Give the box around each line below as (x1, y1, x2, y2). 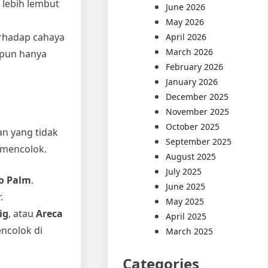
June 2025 (166, 180, 206, 192)
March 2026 (166, 45, 214, 57)
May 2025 (166, 195, 205, 207)
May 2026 (166, 16, 205, 28)
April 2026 (166, 31, 207, 42)
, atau (8, 207, 36, 221)
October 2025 (166, 120, 220, 132)
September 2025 (166, 135, 232, 147)
